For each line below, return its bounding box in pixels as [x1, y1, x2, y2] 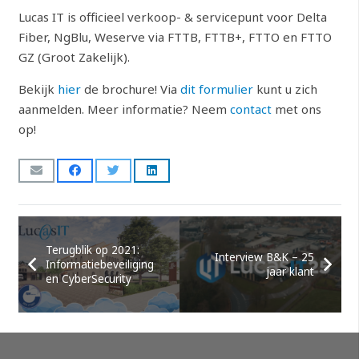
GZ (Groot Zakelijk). [18, 48, 130, 65]
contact [229, 100, 272, 117]
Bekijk [18, 80, 58, 97]
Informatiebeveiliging [45, 256, 154, 272]
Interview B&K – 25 [214, 249, 314, 264]
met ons [271, 100, 321, 117]
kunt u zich [252, 80, 317, 97]
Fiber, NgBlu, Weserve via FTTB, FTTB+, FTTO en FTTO [18, 28, 332, 45]
